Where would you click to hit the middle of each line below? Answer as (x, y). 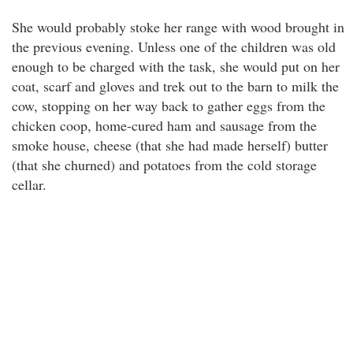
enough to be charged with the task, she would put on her (176, 66)
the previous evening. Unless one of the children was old (174, 46)
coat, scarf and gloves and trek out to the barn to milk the (175, 86)
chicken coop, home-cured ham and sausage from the (164, 125)
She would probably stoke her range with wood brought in (178, 27)
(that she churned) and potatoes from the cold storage (164, 165)
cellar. (29, 184)
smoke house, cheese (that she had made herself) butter (170, 145)
